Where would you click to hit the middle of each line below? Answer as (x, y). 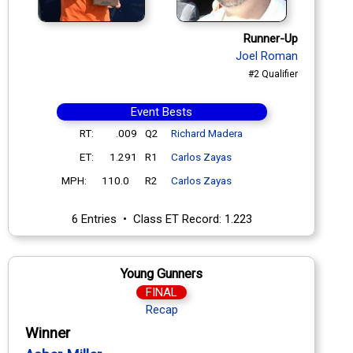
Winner (48, 333)
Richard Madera (206, 133)
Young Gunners (162, 273)
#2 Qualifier (273, 74)
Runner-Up (271, 38)
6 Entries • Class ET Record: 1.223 (162, 219)
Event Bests (162, 111)
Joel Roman (267, 56)
